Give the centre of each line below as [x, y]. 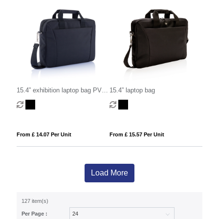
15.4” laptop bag [132, 90]
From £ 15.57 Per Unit [137, 134]
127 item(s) [35, 201]
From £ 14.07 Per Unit [44, 134]
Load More [109, 173]
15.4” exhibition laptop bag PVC [61, 90]
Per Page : [34, 213]
